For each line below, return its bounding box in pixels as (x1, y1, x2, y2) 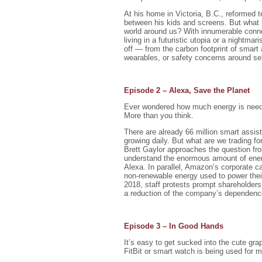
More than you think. (124, 111, 194, 120)
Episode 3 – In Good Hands (124, 222, 223, 230)
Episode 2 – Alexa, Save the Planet (124, 86, 250, 95)
